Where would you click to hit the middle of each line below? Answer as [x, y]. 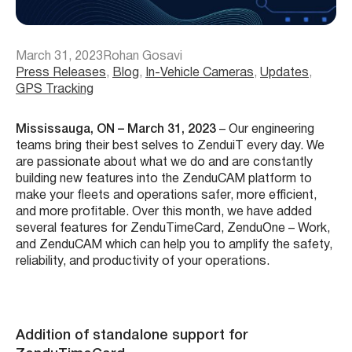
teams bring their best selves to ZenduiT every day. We [170, 146]
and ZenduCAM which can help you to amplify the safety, [174, 245]
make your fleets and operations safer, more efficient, [166, 195]
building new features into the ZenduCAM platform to [164, 179]
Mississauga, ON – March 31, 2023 [116, 129]
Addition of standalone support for [132, 335]
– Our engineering [265, 129]
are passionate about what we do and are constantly [164, 162]
